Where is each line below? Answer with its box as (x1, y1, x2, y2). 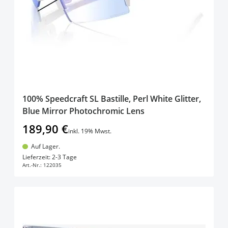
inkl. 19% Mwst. (68, 126, 111, 135)
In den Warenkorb (83, 148, 161, 161)
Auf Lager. (31, 141, 60, 151)
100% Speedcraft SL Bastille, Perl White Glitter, (22, 93, 201, 104)
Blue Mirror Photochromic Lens (22, 105, 145, 117)
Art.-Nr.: (22, 161, 42, 169)
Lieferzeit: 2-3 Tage (22, 153, 77, 162)
